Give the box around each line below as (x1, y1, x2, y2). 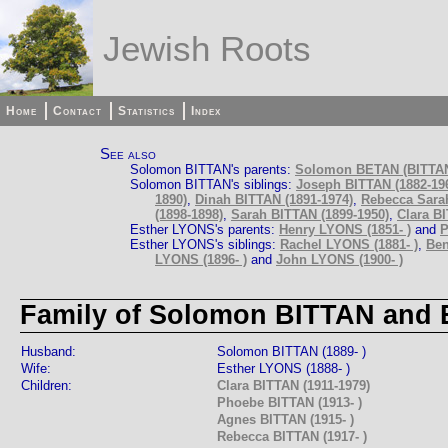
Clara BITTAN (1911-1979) (217, 378, 370, 394)
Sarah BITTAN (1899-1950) (231, 207, 389, 222)
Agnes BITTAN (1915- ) (217, 412, 354, 428)
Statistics (118, 104, 176, 118)
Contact (53, 104, 103, 118)
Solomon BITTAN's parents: (130, 162, 295, 177)
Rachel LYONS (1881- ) (280, 237, 418, 252)
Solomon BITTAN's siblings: (130, 177, 296, 192)
